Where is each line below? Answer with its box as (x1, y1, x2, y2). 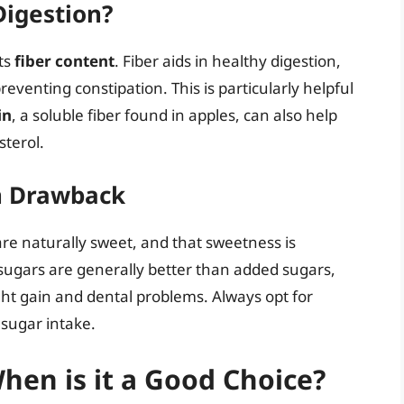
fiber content (14, 50, 115, 71)
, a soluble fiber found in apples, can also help (12, 104, 337, 125)
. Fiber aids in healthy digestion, (115, 50, 341, 71)
